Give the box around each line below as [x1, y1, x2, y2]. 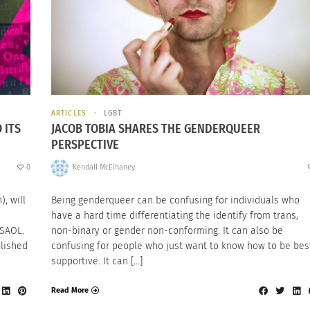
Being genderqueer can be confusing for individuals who [51, 194, 300, 206]
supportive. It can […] [51, 255, 143, 267]
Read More [51, 286, 89, 295]
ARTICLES [51, 109, 86, 118]
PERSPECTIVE [51, 137, 119, 153]
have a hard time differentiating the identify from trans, [51, 209, 298, 221]
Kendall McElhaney [72, 163, 135, 172]
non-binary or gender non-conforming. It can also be [51, 224, 283, 237]
